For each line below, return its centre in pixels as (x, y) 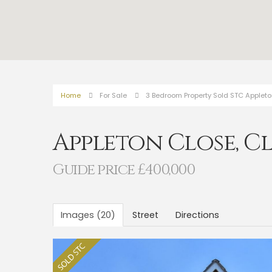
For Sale (113, 95)
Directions (197, 215)
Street (145, 215)
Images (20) (88, 215)
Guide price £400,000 (124, 170)
